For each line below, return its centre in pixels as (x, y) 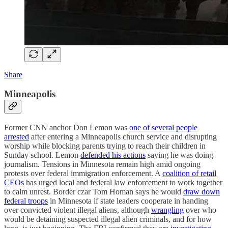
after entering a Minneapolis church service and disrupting (123, 136)
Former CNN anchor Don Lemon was (67, 127)
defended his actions (113, 155)
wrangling (167, 210)
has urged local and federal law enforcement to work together (123, 182)
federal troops (26, 201)
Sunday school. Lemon (42, 155)
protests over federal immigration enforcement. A (83, 173)
